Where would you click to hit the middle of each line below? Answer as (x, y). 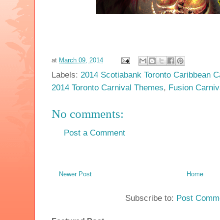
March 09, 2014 (81, 60)
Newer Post (75, 174)
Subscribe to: (151, 198)
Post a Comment (95, 133)
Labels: (66, 75)
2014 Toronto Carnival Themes (108, 87)
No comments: (88, 113)
